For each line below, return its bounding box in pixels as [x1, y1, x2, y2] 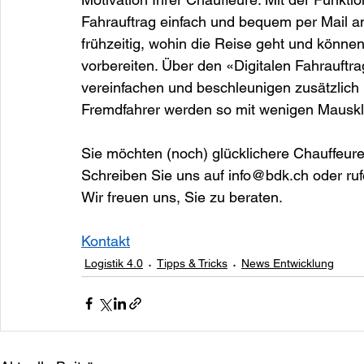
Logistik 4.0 [84, 257, 143, 271]
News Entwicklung [241, 257, 334, 271]
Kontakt [81, 232, 130, 249]
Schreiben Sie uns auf [81, 166, 228, 184]
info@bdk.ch [228, 166, 309, 184]
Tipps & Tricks [157, 257, 227, 271]
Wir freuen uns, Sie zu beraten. [81, 188, 283, 206]
